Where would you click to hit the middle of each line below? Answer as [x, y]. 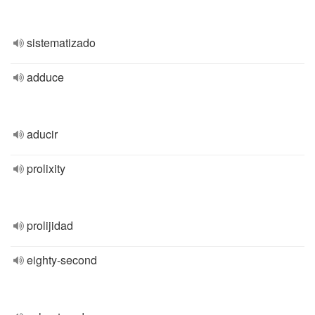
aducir [42, 134]
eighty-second [62, 260]
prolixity [46, 168]
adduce [45, 77]
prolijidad [50, 225]
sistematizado [61, 43]
